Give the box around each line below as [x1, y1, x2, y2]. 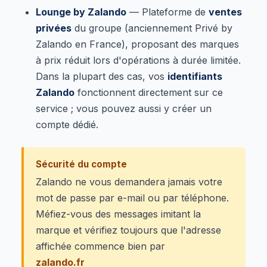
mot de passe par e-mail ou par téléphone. [36, 191, 229, 204]
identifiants [167, 70, 222, 82]
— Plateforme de [126, 5, 209, 18]
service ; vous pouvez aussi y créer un [36, 102, 212, 114]
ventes [209, 5, 242, 18]
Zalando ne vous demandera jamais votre [36, 175, 222, 188]
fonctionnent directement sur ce [74, 86, 223, 98]
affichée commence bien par [36, 240, 165, 252]
